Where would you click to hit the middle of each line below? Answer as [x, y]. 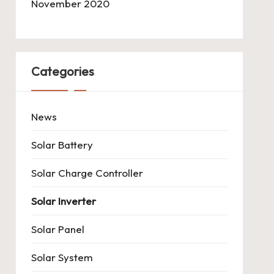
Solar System [62, 257]
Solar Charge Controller [87, 173]
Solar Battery [62, 145]
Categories [62, 71]
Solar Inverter [63, 201]
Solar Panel [57, 229]
